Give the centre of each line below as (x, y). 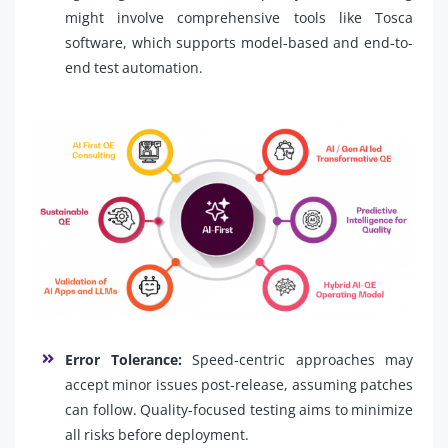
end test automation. (134, 67)
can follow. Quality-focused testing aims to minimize (239, 409)
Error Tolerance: (128, 359)
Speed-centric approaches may (302, 359)
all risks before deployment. (157, 434)
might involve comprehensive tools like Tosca (239, 17)
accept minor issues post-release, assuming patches (239, 384)
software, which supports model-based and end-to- (239, 42)
